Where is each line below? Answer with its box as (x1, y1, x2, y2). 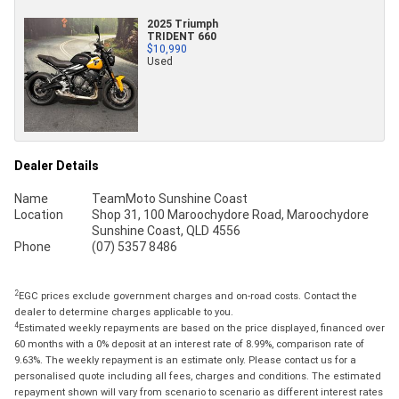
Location (14, 207, 63, 224)
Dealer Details (14, 158, 99, 175)
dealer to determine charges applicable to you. (14, 305, 233, 319)
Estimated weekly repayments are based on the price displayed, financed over (19, 322, 385, 335)
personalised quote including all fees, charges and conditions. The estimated (14, 370, 381, 383)
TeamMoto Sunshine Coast (91, 191, 248, 208)
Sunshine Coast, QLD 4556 (91, 223, 240, 240)
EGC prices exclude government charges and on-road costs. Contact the (19, 289, 357, 303)
